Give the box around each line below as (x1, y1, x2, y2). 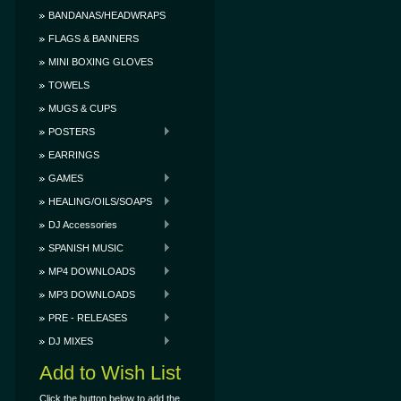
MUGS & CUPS (48, 103, 116, 114)
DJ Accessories (48, 219, 117, 230)
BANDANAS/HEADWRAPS (48, 10, 166, 21)
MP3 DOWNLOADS (48, 289, 135, 300)
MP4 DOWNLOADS (48, 266, 135, 277)
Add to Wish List (39, 362, 181, 384)
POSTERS (48, 126, 95, 137)
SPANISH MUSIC (48, 243, 124, 253)
